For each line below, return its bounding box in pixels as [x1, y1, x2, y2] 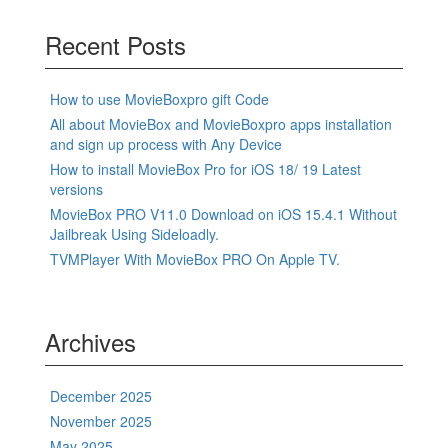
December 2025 [50, 386, 152, 407]
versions [50, 179, 103, 200]
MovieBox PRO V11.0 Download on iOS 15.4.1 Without [50, 204, 397, 225]
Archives [45, 324, 136, 360]
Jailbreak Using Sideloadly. [50, 224, 219, 245]
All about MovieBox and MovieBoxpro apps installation [50, 114, 392, 135]
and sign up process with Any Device [50, 134, 282, 155]
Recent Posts [45, 27, 186, 63]
